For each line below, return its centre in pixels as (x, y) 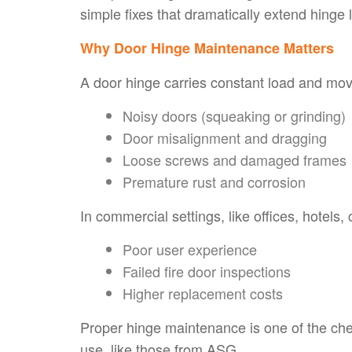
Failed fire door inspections (207, 271)
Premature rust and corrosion (214, 181)
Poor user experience (190, 249)
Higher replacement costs (203, 293)
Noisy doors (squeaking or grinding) (234, 115)
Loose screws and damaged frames (235, 159)
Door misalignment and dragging (225, 137)
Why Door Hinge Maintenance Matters (207, 48)
